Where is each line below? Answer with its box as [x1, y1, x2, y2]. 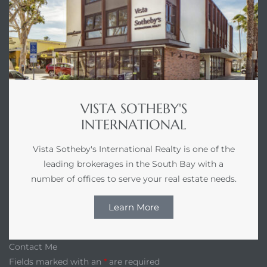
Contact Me [9, 241, 57, 253]
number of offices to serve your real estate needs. [30, 173, 237, 185]
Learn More [108, 201, 159, 213]
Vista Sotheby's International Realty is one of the [32, 144, 235, 155]
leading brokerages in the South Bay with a [44, 159, 223, 170]
